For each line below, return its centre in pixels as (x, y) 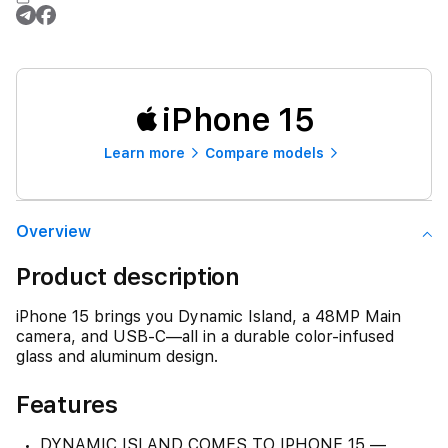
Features (67, 404)
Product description (128, 276)
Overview (53, 231)
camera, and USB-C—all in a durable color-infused (205, 336)
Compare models (264, 153)
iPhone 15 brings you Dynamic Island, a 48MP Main (208, 316)
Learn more (144, 153)
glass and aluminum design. (117, 356)
